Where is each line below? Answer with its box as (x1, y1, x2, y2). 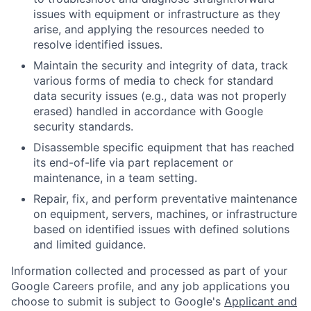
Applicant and (224, 294, 297, 308)
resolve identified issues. (33, 37, 162, 51)
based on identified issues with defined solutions (33, 221, 289, 236)
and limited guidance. (33, 237, 146, 251)
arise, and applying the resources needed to (33, 22, 264, 36)
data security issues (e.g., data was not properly (33, 88, 287, 103)
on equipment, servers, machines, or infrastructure (33, 206, 297, 221)
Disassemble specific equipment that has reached (33, 140, 294, 154)
